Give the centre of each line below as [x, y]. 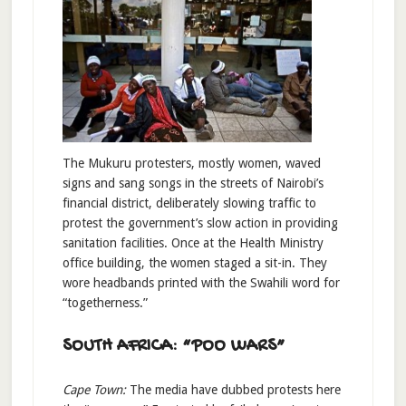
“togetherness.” [105, 303]
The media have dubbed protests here [235, 390]
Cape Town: [96, 390]
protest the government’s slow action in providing [200, 223]
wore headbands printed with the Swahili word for [201, 283]
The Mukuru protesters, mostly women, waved [191, 164]
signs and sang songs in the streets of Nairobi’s [193, 184]
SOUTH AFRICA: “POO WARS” [174, 347]
